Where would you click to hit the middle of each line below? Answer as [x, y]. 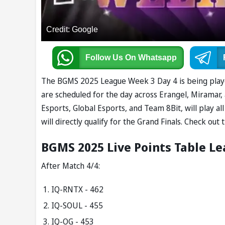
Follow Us [105, 58]
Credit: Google [72, 30]
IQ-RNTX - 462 [77, 190]
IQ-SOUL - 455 [77, 206]
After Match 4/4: [71, 166]
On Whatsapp [151, 58]
